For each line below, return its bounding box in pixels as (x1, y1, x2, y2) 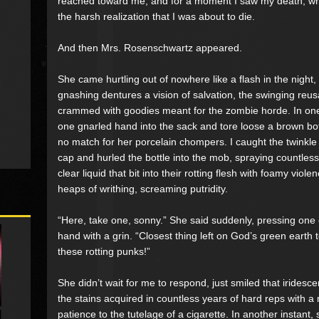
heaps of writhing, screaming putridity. (58, 182, 228, 194)
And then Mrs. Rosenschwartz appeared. (58, 41, 242, 53)
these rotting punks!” (58, 245, 150, 257)
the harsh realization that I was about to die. (58, 10, 255, 22)
